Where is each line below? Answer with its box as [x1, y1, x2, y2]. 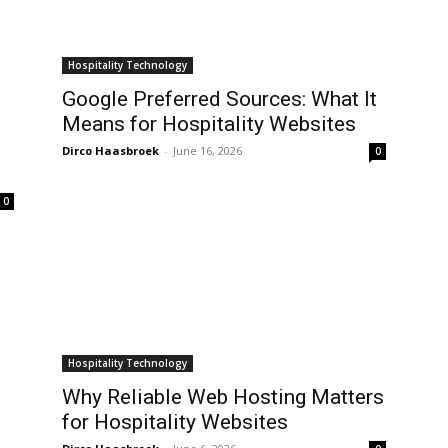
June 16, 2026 [173, 143, 242, 158]
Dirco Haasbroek [62, 143, 159, 158]
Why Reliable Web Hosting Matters [62, 385, 384, 409]
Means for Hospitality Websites [62, 112, 356, 136]
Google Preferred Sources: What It [62, 87, 377, 111]
